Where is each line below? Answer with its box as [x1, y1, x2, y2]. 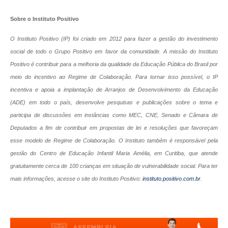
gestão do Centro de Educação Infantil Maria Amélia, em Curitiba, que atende [10, 150, 218, 157]
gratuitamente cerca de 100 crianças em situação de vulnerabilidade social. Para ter [10, 163, 218, 169]
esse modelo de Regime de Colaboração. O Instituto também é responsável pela [10, 137, 218, 144]
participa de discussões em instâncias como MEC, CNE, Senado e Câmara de [10, 112, 218, 119]
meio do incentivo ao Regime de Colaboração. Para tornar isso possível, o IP [10, 74, 218, 80]
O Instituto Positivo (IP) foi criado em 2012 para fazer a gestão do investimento [10, 36, 218, 42]
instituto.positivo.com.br [142, 176, 201, 182]
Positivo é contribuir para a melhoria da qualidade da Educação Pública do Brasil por [10, 61, 218, 68]
